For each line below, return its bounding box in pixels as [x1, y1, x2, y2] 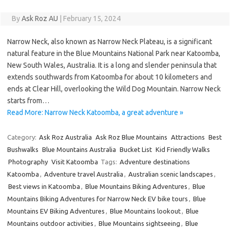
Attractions [171, 133, 205, 141]
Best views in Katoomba [8, 183, 80, 190]
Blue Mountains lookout [110, 207, 181, 215]
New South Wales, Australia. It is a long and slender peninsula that [7, 61, 217, 69]
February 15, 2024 [63, 14, 121, 23]
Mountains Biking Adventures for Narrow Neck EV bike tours [7, 195, 188, 202]
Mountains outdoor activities [7, 220, 93, 227]
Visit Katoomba [51, 158, 98, 165]
